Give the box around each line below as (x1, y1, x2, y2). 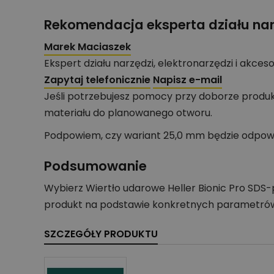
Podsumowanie (44, 156, 147, 176)
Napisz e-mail (153, 73, 222, 87)
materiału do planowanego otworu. (44, 106, 212, 120)
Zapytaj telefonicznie (44, 73, 150, 87)
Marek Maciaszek (44, 40, 131, 54)
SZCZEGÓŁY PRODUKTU (44, 227, 158, 242)
